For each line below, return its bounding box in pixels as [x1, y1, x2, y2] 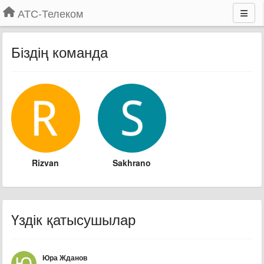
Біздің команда [11, 41, 108, 62]
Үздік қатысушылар [11, 208, 136, 229]
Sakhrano [113, 156, 151, 169]
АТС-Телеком [18, 5, 83, 21]
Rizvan [32, 156, 60, 169]
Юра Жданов [42, 252, 87, 263]
